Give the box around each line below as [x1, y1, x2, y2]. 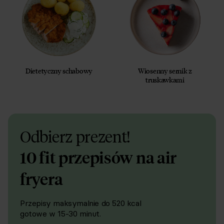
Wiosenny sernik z [138, 66, 192, 75]
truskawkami [145, 75, 184, 84]
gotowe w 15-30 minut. [20, 208, 101, 218]
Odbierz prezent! [20, 126, 131, 146]
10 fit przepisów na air [20, 147, 177, 167]
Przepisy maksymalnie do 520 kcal [20, 198, 141, 208]
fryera [20, 169, 63, 189]
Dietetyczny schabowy [25, 66, 92, 75]
